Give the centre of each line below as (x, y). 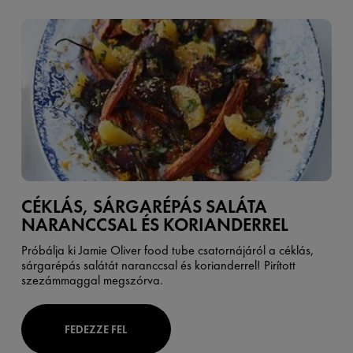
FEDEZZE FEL (96, 329)
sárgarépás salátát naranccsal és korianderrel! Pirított (158, 266)
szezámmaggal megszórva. (92, 281)
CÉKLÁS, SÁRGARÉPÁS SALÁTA (144, 207)
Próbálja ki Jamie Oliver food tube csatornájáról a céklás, (167, 251)
